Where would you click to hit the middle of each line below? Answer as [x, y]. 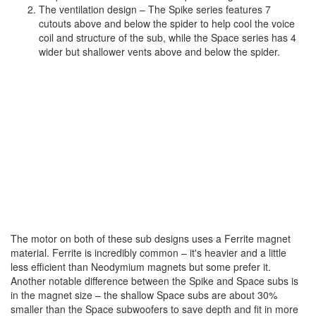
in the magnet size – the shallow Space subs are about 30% [144, 294]
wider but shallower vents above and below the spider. [159, 51]
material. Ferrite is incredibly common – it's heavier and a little [148, 252]
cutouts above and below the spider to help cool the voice [167, 23]
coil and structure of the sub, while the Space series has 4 [168, 37]
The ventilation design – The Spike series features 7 [155, 9]
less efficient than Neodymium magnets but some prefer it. [141, 266]
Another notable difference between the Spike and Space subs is [154, 280]
